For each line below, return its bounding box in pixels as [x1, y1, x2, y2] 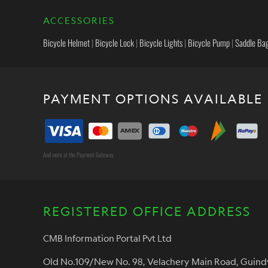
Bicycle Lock [95, 36, 134, 50]
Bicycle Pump [188, 36, 230, 50]
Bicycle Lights [139, 36, 182, 50]
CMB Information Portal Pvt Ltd [43, 233, 172, 244]
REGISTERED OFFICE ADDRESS [43, 203, 251, 219]
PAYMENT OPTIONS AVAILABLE [43, 91, 263, 107]
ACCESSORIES [43, 14, 115, 26]
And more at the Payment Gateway [43, 150, 114, 159]
